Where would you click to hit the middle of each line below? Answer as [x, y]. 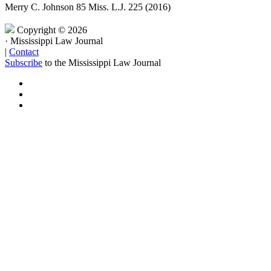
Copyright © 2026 [52, 30]
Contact [24, 52]
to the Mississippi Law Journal [102, 63]
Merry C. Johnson [39, 7]
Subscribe [24, 63]
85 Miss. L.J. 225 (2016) [123, 7]
